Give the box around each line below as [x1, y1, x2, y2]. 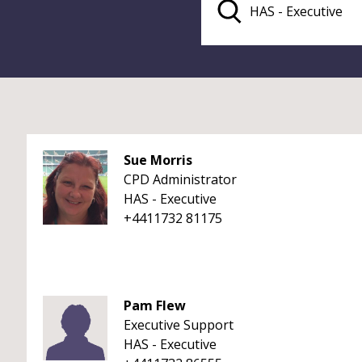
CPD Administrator [124, 170, 237, 188]
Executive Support [124, 316, 234, 334]
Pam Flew [124, 297, 186, 314]
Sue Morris [124, 151, 192, 169]
